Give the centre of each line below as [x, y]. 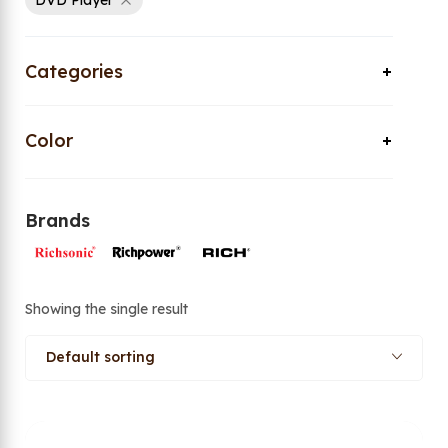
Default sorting [100, 357]
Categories [74, 71]
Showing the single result [106, 309]
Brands [57, 220]
